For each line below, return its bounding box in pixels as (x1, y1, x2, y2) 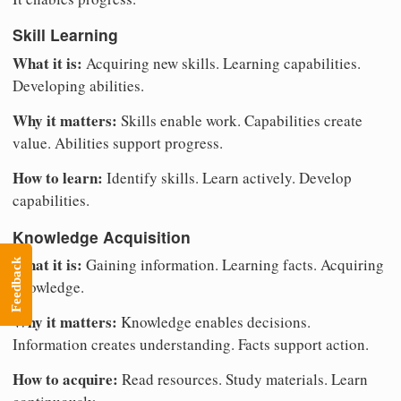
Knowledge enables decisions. (117, 311, 311, 333)
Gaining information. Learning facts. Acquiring (82, 254, 384, 276)
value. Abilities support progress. (13, 132, 223, 154)
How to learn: (13, 166, 103, 190)
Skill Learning (13, 23, 118, 47)
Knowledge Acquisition (13, 225, 191, 248)
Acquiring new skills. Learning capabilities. (82, 53, 361, 74)
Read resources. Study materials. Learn (118, 369, 368, 390)
